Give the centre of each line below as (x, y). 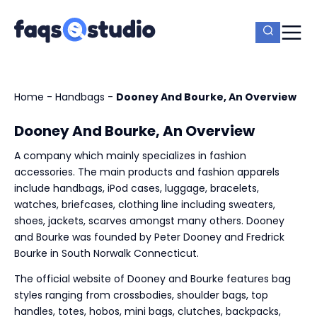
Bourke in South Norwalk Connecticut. (106, 253)
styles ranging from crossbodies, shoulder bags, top (141, 295)
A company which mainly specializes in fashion (130, 155)
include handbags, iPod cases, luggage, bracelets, (137, 188)
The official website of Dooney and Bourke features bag (152, 278)
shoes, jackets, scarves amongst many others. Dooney (149, 220)
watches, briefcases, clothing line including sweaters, (145, 204)
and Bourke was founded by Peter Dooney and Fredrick (149, 237)
